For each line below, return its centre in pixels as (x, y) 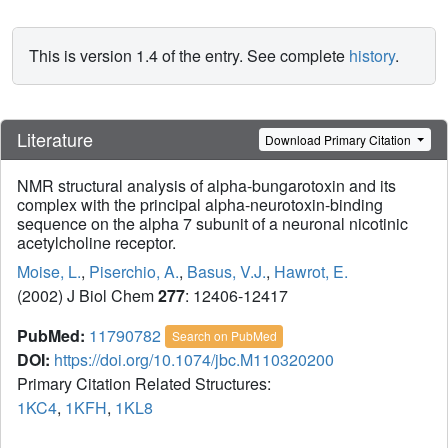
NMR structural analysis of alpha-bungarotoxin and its (206, 186)
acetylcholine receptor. (96, 243)
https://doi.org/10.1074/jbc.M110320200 (194, 360)
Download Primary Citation (340, 139)
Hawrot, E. (311, 272)
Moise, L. (49, 272)
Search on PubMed (224, 336)
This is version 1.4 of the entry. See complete (189, 55)
